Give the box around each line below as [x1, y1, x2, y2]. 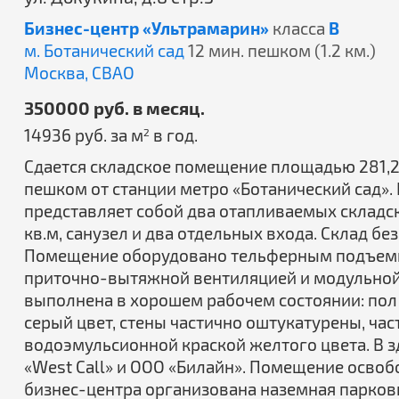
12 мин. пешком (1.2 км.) [188, 40, 376, 61]
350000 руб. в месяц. [24, 97, 205, 118]
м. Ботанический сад [24, 40, 184, 61]
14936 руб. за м [24, 125, 143, 145]
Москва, [24, 62, 92, 83]
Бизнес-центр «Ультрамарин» [24, 18, 269, 38]
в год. [150, 125, 198, 145]
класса [269, 18, 329, 38]
